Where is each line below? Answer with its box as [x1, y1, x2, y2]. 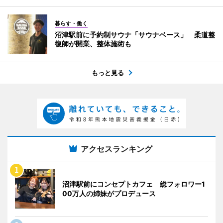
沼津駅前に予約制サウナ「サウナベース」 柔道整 [55, 30, 215, 39]
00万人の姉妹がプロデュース [62, 189, 156, 198]
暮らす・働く [55, 19, 88, 27]
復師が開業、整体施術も [55, 39, 131, 48]
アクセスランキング [81, 143, 152, 154]
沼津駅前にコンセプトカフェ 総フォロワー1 [62, 179, 205, 188]
